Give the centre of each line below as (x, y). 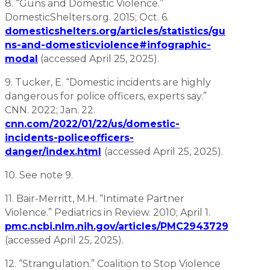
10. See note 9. (40, 175)
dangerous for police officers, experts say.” (106, 96)
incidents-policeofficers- (69, 137)
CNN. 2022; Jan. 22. (50, 110)
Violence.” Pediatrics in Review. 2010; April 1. (108, 212)
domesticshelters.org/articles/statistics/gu (115, 31)
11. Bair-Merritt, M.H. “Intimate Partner (95, 198)
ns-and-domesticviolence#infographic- (108, 45)
